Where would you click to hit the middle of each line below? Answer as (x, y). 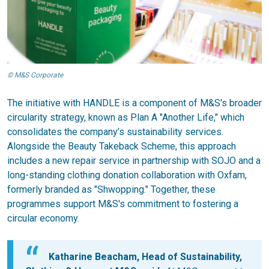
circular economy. (43, 218)
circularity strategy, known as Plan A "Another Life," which (126, 117)
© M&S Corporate (35, 75)
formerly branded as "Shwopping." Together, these (111, 189)
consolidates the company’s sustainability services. (115, 131)
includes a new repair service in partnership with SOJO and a (134, 160)
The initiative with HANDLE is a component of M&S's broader (134, 103)
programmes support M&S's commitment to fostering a (123, 204)
